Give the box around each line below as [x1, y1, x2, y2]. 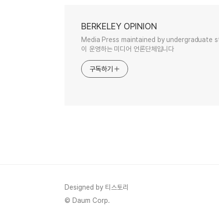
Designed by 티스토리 [65, 183, 129, 191]
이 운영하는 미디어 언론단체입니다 [81, 44, 175, 53]
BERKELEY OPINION [81, 21, 157, 31]
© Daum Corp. [65, 196, 110, 204]
